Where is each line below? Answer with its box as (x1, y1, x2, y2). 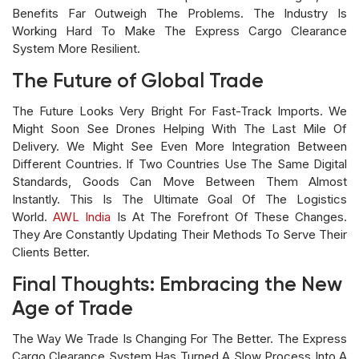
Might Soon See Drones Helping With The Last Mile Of (12, 120, 347, 136)
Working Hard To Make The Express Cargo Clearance (12, 22, 347, 38)
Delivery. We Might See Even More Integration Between (12, 138, 347, 154)
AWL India (53, 208, 111, 224)
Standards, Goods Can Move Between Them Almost (12, 173, 347, 189)
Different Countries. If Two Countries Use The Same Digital (12, 155, 347, 171)
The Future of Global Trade (12, 71, 264, 92)
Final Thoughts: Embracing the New (12, 275, 342, 296)
